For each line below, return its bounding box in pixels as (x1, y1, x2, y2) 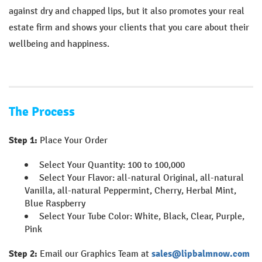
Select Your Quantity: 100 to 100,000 (39, 159, 185, 171)
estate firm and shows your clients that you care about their (9, 22, 249, 33)
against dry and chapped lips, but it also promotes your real (9, 5, 244, 17)
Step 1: (9, 135, 37, 147)
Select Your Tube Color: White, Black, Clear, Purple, (39, 211, 244, 222)
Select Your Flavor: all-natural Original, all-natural (39, 172, 244, 184)
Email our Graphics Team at (37, 248, 151, 260)
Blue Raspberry (25, 198, 85, 209)
